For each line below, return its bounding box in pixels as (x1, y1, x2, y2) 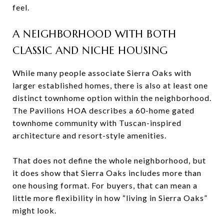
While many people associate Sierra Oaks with (12, 67, 191, 77)
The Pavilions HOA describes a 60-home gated (12, 105, 194, 115)
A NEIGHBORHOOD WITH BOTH (12, 27, 176, 40)
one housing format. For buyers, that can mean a (12, 180, 197, 190)
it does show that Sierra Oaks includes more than (12, 167, 201, 177)
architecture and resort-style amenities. (12, 130, 166, 140)
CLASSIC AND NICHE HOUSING (12, 43, 168, 57)
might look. (12, 205, 56, 215)
